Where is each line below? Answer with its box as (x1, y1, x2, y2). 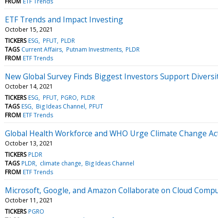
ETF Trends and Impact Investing (5, 14, 123, 25)
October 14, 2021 (5, 82, 53, 91)
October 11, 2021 (5, 196, 53, 204)
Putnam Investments (66, 45, 122, 54)
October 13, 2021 (5, 139, 53, 147)
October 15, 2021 (5, 25, 53, 34)
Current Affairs (21, 45, 62, 54)
